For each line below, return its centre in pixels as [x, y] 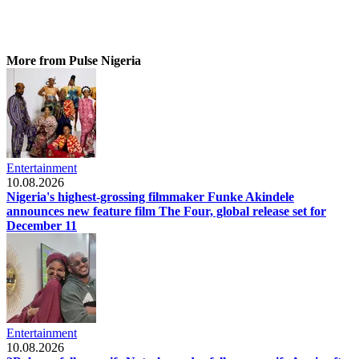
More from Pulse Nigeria [74, 60]
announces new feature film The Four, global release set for [166, 211]
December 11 [42, 225]
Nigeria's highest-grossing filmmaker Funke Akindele [150, 196]
